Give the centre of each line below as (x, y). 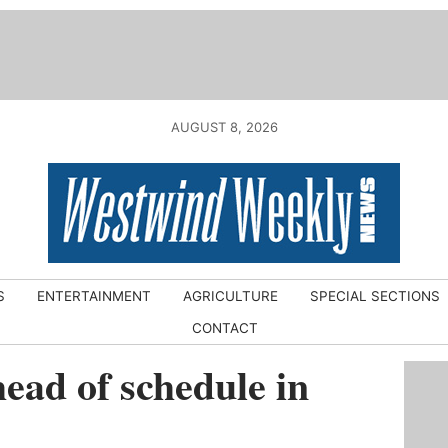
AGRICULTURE (230, 296)
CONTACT (225, 328)
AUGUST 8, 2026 (224, 127)
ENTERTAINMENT (94, 296)
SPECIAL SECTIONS (375, 296)
